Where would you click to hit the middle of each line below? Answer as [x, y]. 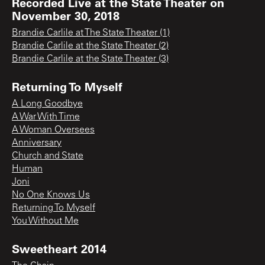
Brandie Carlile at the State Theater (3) [90, 59]
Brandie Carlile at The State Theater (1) [91, 33]
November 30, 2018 [66, 15]
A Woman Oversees [53, 130]
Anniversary [37, 143]
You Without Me [45, 221]
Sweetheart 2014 [59, 248]
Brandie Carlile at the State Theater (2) [90, 46]
